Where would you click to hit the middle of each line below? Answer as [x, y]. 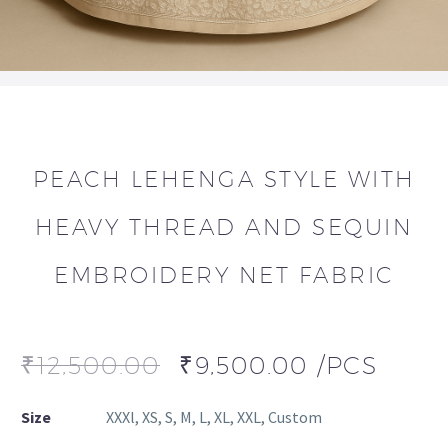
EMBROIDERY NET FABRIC [224, 275]
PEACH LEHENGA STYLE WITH [224, 179]
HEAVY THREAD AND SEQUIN [224, 227]
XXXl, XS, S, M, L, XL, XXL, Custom [214, 417]
